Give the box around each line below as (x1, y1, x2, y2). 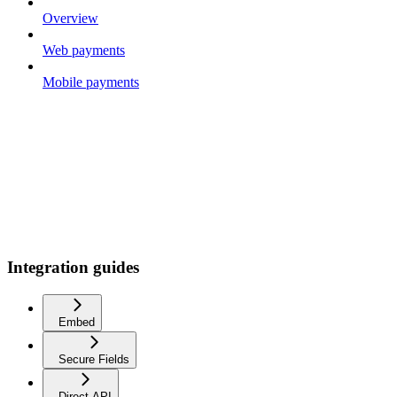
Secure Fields (58, 352, 129, 366)
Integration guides (7, 257, 139, 276)
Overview (43, 11, 98, 27)
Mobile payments (43, 74, 139, 90)
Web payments (43, 43, 125, 58)
